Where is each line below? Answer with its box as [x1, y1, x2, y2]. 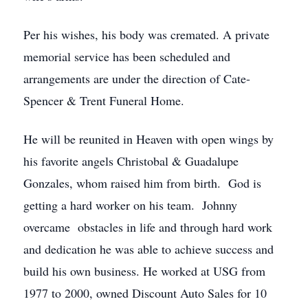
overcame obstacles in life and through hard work [23, 219, 272, 235]
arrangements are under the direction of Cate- [23, 70, 250, 87]
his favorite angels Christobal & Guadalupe [23, 153, 239, 169]
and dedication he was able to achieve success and [23, 241, 274, 257]
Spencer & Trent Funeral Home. [23, 92, 184, 109]
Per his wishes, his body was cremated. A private [23, 26, 269, 43]
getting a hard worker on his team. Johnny [23, 197, 237, 213]
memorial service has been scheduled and [23, 48, 230, 65]
